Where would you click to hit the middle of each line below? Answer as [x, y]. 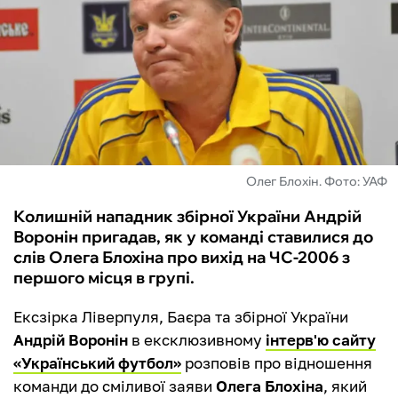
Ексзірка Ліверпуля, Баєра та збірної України [181, 317]
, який [345, 386]
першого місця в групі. [104, 278]
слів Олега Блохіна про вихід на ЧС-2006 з [182, 258]
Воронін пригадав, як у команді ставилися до [193, 237]
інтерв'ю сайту [321, 340]
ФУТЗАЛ [53, 34]
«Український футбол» [97, 363]
